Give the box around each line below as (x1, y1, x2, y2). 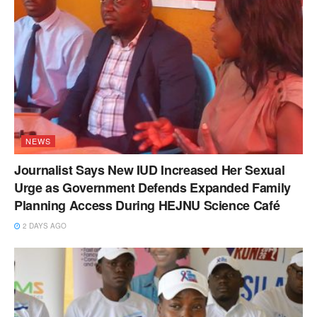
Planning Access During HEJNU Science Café (14, 195, 280, 214)
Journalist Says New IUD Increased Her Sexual (14, 160, 285, 179)
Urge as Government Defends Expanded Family (14, 178, 291, 197)
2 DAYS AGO (21, 220, 67, 231)
